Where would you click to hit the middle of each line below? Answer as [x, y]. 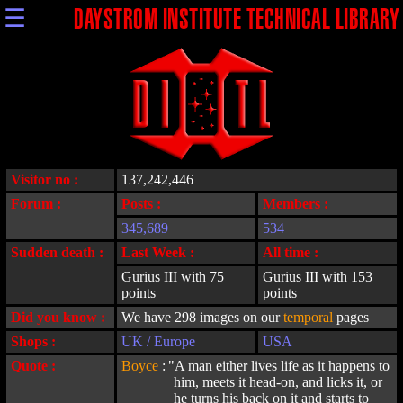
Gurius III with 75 [173, 277]
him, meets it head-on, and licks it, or [278, 382]
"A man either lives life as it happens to [279, 366]
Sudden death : [57, 252]
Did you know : [58, 317]
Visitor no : [45, 179]
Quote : [33, 366]
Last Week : [158, 252]
